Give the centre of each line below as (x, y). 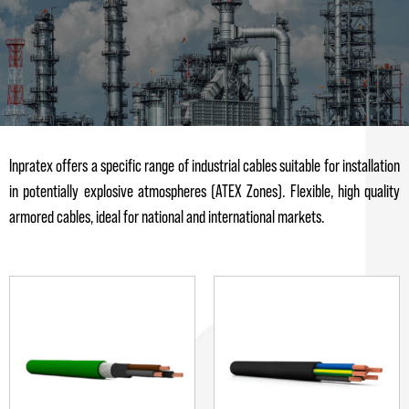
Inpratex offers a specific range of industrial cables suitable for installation (204, 166)
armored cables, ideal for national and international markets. (167, 217)
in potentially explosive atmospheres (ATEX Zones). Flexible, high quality (204, 192)
